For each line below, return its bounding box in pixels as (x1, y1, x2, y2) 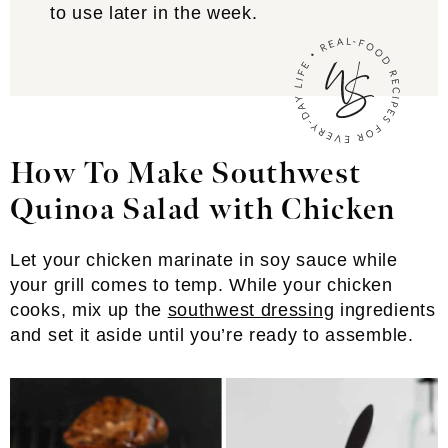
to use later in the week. (50, 3, 258, 23)
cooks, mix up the (10, 300, 168, 320)
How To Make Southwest (10, 156, 362, 192)
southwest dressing (167, 300, 335, 320)
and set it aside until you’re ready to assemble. (10, 325, 414, 345)
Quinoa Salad (10, 192, 202, 228)
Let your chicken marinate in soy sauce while (10, 250, 398, 270)
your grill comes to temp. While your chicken (10, 275, 393, 295)
